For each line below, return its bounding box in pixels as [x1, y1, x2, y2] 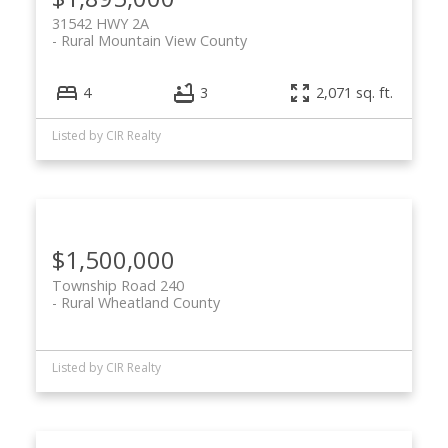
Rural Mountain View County [60, 31, 247, 51]
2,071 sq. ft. [316, 83, 394, 103]
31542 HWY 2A [51, 14, 149, 34]
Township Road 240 [51, 276, 184, 296]
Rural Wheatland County [60, 293, 220, 313]
